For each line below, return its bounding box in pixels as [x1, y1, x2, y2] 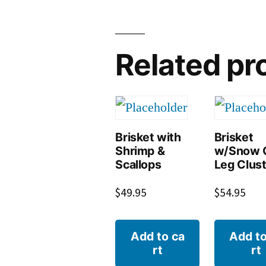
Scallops [115, 157, 161, 172]
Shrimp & [115, 144, 165, 159]
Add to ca [130, 229, 185, 243]
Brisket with [115, 130, 181, 145]
